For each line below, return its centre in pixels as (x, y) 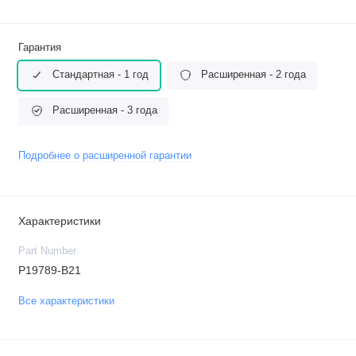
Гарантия (39, 47)
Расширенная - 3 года (105, 111)
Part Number (47, 252)
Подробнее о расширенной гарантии (104, 155)
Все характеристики (66, 301)
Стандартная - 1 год (101, 75)
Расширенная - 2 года (253, 75)
